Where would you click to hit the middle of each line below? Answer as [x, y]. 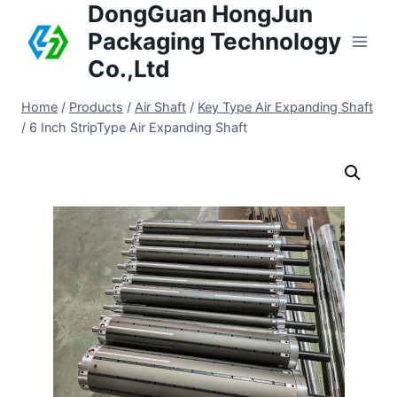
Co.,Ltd [129, 69]
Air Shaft [160, 107]
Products [96, 107]
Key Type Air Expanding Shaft [285, 107]
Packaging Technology [214, 41]
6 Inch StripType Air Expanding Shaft [138, 127]
